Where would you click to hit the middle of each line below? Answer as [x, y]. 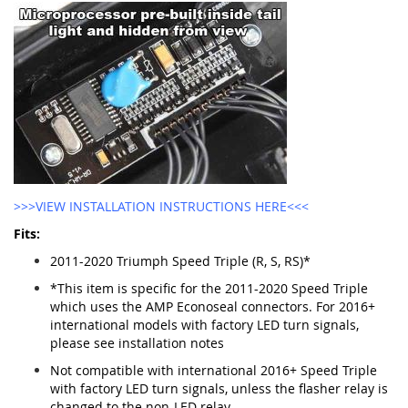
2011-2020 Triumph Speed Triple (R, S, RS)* [180, 261]
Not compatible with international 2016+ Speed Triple [214, 371]
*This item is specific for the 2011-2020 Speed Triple [209, 289]
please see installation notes [137, 343]
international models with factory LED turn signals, [204, 325]
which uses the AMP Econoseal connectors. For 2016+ [213, 307]
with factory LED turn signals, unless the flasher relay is [219, 389]
